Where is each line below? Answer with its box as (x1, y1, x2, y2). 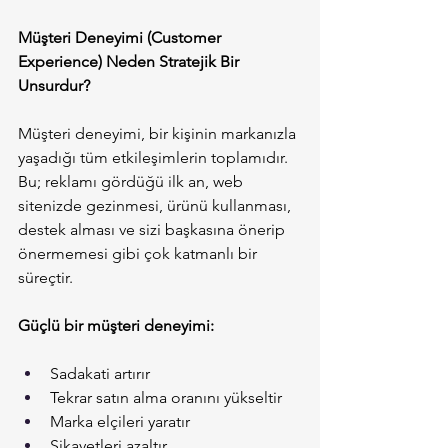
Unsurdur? (18, 76, 90, 96)
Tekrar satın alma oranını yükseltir (50, 388, 282, 408)
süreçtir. (18, 268, 73, 288)
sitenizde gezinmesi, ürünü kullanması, (18, 196, 295, 216)
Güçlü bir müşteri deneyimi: (18, 316, 214, 336)
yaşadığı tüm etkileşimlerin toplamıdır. (18, 148, 292, 168)
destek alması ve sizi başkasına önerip (18, 220, 289, 240)
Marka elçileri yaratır (50, 412, 190, 432)
